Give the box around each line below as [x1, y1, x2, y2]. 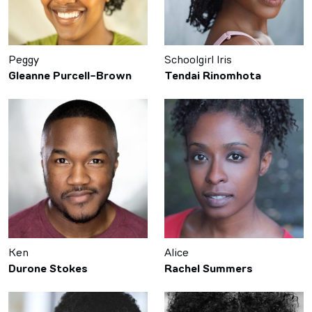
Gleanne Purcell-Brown [8, 68, 132, 84]
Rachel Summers [164, 261, 253, 276]
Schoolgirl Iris [164, 52, 232, 66]
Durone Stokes [8, 261, 88, 276]
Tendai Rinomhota [164, 68, 261, 84]
